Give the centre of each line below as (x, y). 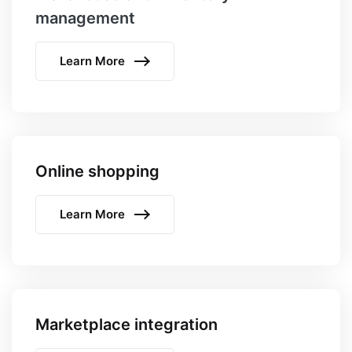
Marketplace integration (126, 325)
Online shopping (97, 172)
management (85, 18)
